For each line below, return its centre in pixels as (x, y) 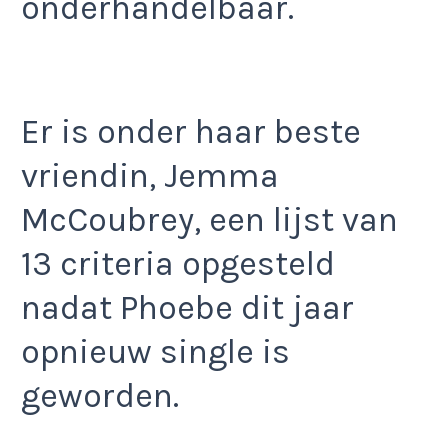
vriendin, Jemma (150, 175)
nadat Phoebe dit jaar (187, 307)
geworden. (100, 395)
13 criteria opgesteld (178, 263)
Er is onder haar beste (191, 131)
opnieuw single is (155, 351)
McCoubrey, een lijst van (209, 219)
